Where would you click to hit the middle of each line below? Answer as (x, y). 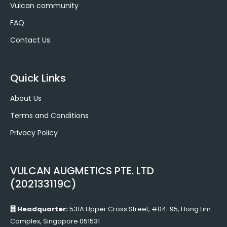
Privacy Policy (34, 133)
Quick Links (38, 78)
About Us (26, 99)
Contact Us (30, 40)
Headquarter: (42, 209)
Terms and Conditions (49, 116)
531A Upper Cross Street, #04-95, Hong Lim (139, 209)
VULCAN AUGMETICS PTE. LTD (82, 171)
